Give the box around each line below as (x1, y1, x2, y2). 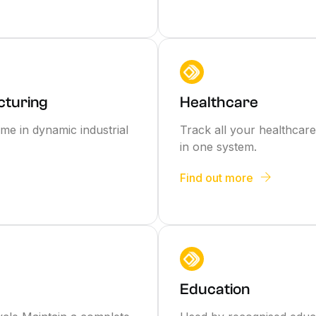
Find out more (179, 170, 253, 185)
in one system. (179, 139, 257, 154)
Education (179, 279, 250, 298)
